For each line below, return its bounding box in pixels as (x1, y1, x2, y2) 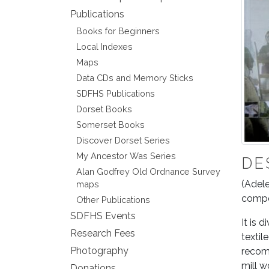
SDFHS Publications (76, 88, 155, 98)
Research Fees (70, 228, 135, 239)
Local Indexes (76, 41, 133, 52)
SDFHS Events (70, 210, 136, 222)
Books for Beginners (76, 26, 160, 36)
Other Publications (76, 195, 150, 205)
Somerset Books (76, 119, 145, 130)
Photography (70, 245, 128, 256)
